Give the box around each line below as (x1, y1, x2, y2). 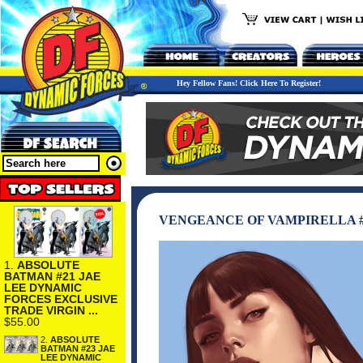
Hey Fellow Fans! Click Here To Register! (177, 79, 321, 88)
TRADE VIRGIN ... (4, 303, 98, 317)
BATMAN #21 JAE (4, 269, 100, 283)
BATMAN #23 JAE (41, 343, 115, 353)
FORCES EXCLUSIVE (4, 292, 117, 305)
